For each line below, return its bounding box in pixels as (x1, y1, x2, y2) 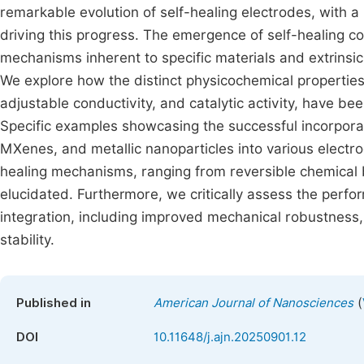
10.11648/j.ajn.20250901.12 (154, 330, 306, 344)
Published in (16, 296, 91, 310)
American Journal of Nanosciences (154, 296, 353, 310)
